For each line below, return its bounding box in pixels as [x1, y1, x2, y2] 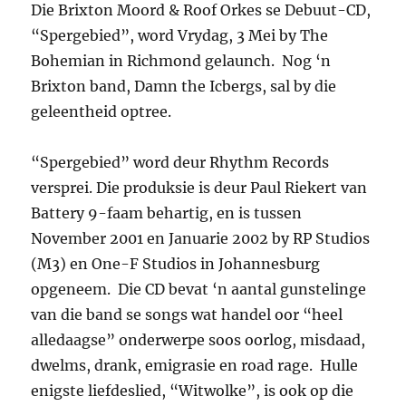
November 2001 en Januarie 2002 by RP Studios [31, 229, 371, 248]
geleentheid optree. [31, 102, 172, 121]
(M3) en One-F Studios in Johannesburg [31, 255, 321, 274]
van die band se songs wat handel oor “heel [31, 305, 343, 324]
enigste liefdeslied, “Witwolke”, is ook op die [31, 382, 354, 401]
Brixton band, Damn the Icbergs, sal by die [31, 77, 337, 96]
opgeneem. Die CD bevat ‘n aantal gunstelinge [31, 280, 367, 299]
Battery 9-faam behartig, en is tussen [31, 204, 303, 223]
